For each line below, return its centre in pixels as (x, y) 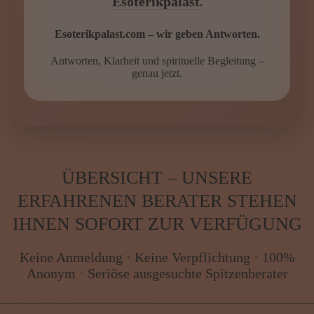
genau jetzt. (157, 73)
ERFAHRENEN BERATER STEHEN (157, 201)
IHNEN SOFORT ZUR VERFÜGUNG (157, 224)
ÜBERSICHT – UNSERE (157, 178)
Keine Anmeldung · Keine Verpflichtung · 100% (157, 258)
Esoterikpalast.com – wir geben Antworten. (157, 34)
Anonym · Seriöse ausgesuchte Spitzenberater (157, 274)
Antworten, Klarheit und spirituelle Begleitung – (157, 60)
